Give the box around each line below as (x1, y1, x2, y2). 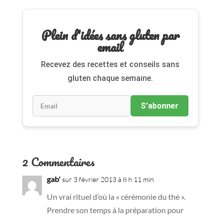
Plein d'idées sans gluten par (41, 25, 180, 46)
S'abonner (141, 101, 179, 111)
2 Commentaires (22, 152, 95, 172)
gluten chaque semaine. (68, 74, 153, 83)
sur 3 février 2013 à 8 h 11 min (62, 175, 154, 184)
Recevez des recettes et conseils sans (41, 60, 180, 70)
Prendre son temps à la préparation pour (46, 205, 184, 215)
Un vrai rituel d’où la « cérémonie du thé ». (46, 192, 185, 202)
